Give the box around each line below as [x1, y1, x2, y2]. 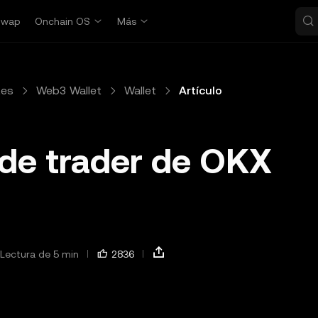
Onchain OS [35, 16, 91, 27]
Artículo [179, 84, 222, 97]
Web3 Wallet [36, 84, 102, 97]
